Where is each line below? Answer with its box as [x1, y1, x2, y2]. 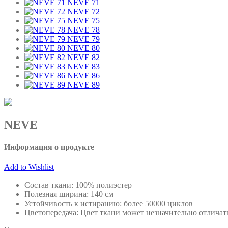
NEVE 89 [67, 80, 100, 90]
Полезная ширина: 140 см [24, 189, 113, 198]
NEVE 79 [67, 35, 100, 44]
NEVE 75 [67, 16, 100, 25]
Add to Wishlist [4, 162, 54, 172]
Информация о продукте [4, 142, 94, 152]
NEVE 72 [67, 7, 100, 16]
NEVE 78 [67, 25, 100, 35]
